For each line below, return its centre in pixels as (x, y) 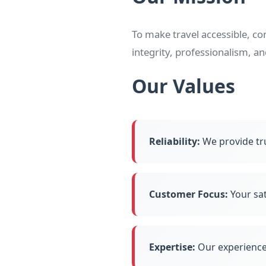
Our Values (183, 86)
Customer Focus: (189, 194)
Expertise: (172, 247)
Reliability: (175, 142)
